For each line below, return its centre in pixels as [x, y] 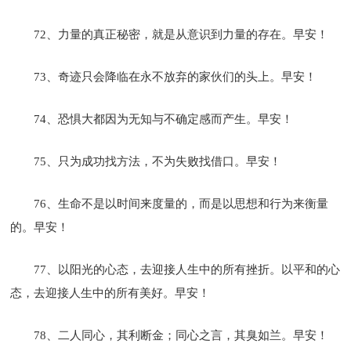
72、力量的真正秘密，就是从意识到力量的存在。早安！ [181, 34]
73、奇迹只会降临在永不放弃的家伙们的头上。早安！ [175, 76]
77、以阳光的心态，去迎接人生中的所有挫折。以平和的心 [187, 269]
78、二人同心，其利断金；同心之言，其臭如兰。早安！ [181, 335]
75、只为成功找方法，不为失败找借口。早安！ [158, 161]
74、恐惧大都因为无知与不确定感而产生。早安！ [164, 119]
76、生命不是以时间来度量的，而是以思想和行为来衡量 [181, 203]
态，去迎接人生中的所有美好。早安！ [110, 293]
